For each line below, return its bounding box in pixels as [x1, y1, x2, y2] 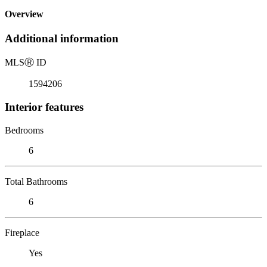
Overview [5, 9, 44, 20]
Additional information [5, 32, 119, 45]
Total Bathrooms [5, 176, 67, 187]
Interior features [5, 100, 83, 113]
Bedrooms [5, 125, 44, 135]
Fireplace [5, 227, 39, 238]
